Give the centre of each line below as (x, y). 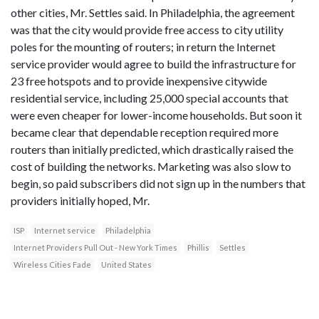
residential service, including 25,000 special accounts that (150, 98)
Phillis (198, 248)
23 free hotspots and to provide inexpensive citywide (139, 81)
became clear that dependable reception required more (145, 132)
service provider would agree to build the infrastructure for (153, 64)
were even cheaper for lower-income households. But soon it (156, 115)
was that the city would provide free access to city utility (147, 30)
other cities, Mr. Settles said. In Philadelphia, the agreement (153, 13)
